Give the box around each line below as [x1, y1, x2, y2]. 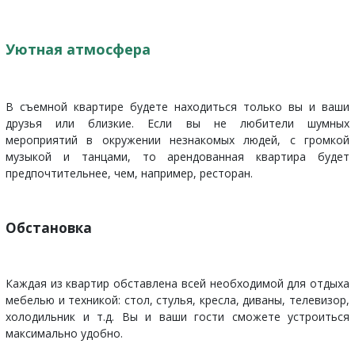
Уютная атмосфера [6, 39, 151, 59]
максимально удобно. [6, 325, 123, 341]
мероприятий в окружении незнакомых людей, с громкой [6, 132, 349, 147]
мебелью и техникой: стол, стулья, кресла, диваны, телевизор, [6, 292, 349, 307]
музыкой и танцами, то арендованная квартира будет [6, 148, 349, 164]
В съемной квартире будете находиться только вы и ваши [6, 98, 349, 114]
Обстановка [6, 218, 92, 237]
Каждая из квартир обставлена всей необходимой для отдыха [6, 275, 349, 291]
